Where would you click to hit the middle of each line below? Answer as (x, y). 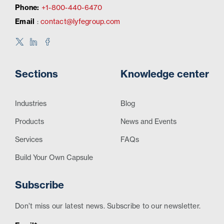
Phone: (27, 8)
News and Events (148, 122)
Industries (31, 104)
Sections (36, 74)
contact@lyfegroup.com (80, 22)
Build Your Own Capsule (54, 158)
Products (29, 122)
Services (29, 140)
